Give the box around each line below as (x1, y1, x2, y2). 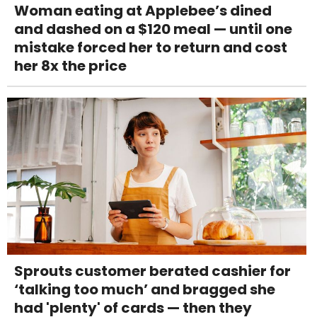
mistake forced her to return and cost (14, 37, 287, 57)
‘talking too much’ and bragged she (14, 279, 275, 299)
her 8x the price (14, 55, 127, 76)
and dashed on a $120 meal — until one (14, 18, 292, 39)
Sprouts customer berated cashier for (14, 261, 291, 281)
